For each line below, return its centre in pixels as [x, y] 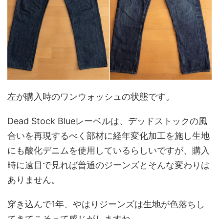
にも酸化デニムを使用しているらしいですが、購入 [109, 151]
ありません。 [34, 180]
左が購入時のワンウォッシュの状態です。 [91, 97]
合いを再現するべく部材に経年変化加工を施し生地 [109, 136]
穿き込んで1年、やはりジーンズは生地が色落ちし [106, 204]
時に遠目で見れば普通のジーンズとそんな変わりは [109, 165]
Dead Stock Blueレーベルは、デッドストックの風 [107, 121]
